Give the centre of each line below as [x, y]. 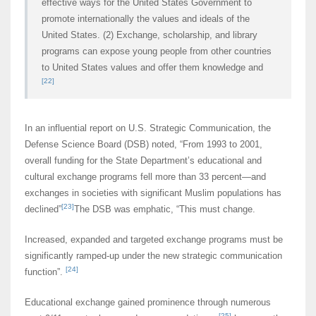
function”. [45, 272]
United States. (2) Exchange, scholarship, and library [150, 35]
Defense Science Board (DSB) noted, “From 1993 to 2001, [144, 145]
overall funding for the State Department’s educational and [143, 161]
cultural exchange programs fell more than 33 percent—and [145, 177]
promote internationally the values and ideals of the [146, 19]
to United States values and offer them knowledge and [152, 68]
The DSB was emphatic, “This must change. [165, 209]
